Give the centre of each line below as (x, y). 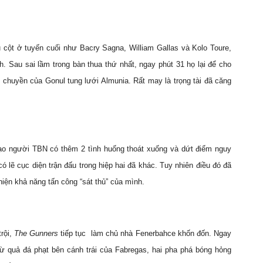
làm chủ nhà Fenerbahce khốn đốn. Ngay (161, 233)
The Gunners (36, 233)
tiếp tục (72, 233)
